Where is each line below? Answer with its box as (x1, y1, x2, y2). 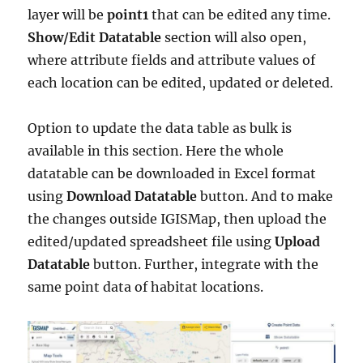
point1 (107, 6, 149, 23)
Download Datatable (66, 188, 201, 205)
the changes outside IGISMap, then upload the (28, 211, 327, 228)
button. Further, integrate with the (90, 256, 319, 273)
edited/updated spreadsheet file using (28, 233, 275, 250)
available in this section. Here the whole (28, 143, 284, 160)
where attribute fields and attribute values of (28, 52, 316, 69)
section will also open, (161, 29, 307, 46)
